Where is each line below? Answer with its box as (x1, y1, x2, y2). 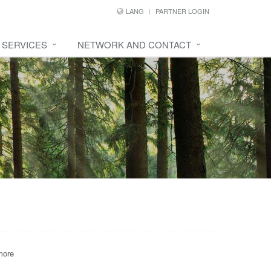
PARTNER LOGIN (155, 6, 209, 16)
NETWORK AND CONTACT (77, 38, 191, 51)
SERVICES (2, 38, 47, 51)
